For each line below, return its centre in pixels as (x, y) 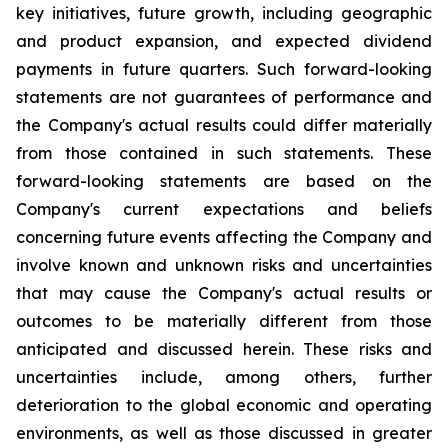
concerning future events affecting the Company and (224, 237)
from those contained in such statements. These (224, 153)
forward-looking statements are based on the (224, 181)
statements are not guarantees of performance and (224, 97)
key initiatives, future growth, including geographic (224, 13)
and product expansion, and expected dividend (224, 41)
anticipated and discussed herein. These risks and (224, 349)
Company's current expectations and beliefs (224, 209)
